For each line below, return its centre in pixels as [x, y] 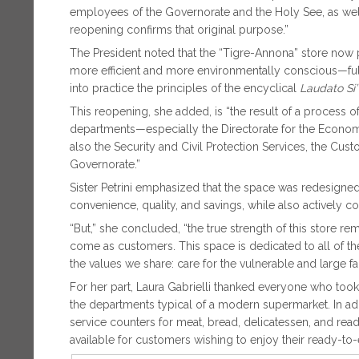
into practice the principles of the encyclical [185, 88]
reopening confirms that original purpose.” [179, 29]
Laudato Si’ [329, 88]
